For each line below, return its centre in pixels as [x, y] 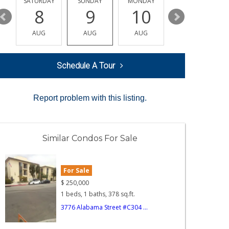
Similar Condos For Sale [90, 139]
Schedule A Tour [86, 66]
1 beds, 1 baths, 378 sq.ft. [98, 194]
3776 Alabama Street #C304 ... [105, 208]
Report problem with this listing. [90, 98]
